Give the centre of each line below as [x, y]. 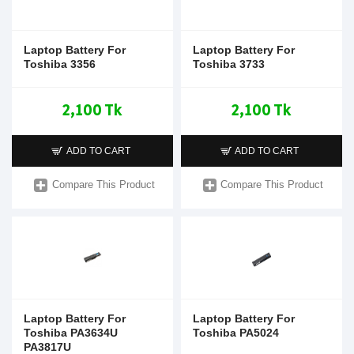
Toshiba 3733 [228, 64]
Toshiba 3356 [60, 64]
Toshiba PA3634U [71, 332]
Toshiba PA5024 [235, 332]
